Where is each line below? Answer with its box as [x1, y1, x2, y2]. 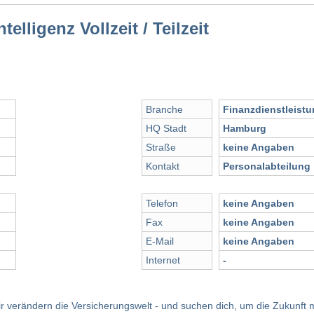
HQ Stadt [146, 123, 186, 135]
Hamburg [223, 123, 266, 135]
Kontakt [146, 161, 179, 172]
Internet [146, 254, 180, 266]
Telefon [146, 198, 178, 210]
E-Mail [146, 235, 174, 247]
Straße [146, 142, 176, 153]
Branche [146, 104, 183, 116]
